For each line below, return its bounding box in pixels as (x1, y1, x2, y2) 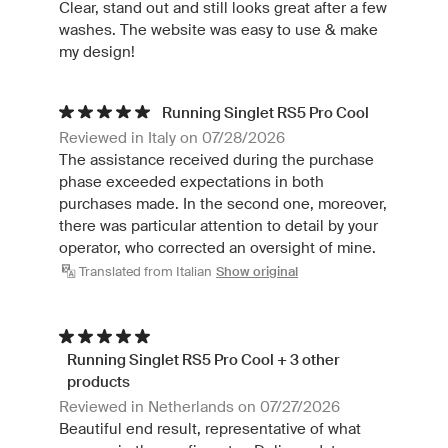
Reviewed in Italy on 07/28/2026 (59, 128, 285, 146)
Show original (216, 263, 298, 279)
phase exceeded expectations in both (59, 172, 324, 190)
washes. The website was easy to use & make (59, 20, 378, 38)
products (67, 372, 130, 390)
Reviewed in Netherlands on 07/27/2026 (59, 397, 340, 415)
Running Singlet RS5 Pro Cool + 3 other (67, 350, 340, 368)
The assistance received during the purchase (59, 150, 374, 168)
